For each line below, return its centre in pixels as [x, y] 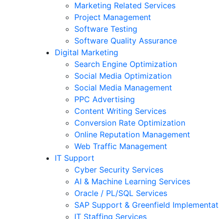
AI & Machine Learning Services [132, 181]
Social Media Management [123, 87]
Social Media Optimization [123, 76]
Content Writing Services [120, 111]
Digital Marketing [87, 52]
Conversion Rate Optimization [130, 122]
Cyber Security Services [119, 169]
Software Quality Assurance [126, 40]
